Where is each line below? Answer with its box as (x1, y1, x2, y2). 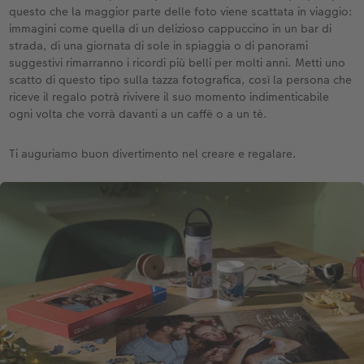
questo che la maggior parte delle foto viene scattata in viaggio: (9, 3, 353, 20)
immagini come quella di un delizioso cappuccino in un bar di (9, 20, 332, 37)
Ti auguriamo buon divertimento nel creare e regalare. (9, 145, 297, 162)
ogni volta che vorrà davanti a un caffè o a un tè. (9, 106, 268, 123)
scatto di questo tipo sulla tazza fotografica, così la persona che (9, 71, 353, 89)
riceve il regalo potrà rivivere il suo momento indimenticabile (9, 89, 330, 106)
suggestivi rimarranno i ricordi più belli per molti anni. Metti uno (9, 54, 346, 71)
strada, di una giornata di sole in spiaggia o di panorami (9, 37, 309, 54)
